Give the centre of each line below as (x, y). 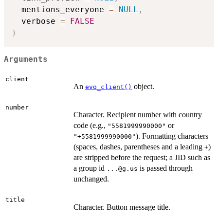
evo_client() (109, 87)
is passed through (165, 168)
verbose (36, 21)
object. (143, 87)
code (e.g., (91, 126)
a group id (90, 168)
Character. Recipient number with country (138, 115)
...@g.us (122, 169)
